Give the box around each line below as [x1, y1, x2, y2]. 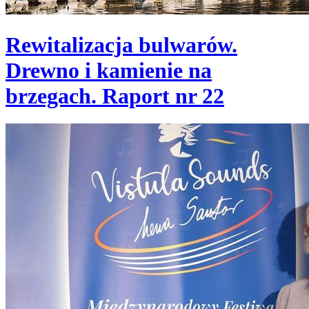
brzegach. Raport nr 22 [6, 83, 224, 108]
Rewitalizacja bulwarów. [6, 32, 237, 57]
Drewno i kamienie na [6, 57, 212, 83]
